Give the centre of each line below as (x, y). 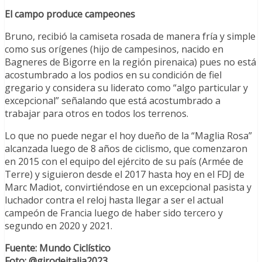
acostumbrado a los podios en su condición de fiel (113, 75)
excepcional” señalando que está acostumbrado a (113, 101)
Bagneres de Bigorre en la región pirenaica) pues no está (130, 62)
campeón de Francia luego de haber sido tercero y (114, 213)
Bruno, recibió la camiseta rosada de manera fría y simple (130, 37)
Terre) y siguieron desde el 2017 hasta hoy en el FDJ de (125, 175)
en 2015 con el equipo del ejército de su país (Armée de (124, 162)
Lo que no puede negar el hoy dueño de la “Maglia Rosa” (128, 136)
